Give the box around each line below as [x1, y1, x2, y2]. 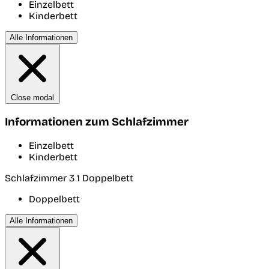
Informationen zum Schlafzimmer [5, 115, 189, 129]
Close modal [11, 93, 54, 103]
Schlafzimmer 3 [5, 172, 77, 184]
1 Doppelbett [77, 172, 133, 184]
